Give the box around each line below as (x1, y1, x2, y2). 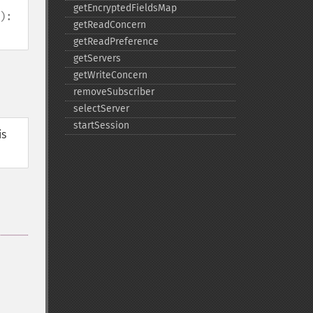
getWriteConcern (73, 69, 147, 81)
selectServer (73, 103, 129, 115)
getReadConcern (73, 19, 146, 31)
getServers (73, 52, 121, 64)
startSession (73, 119, 129, 131)
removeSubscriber (73, 86, 154, 98)
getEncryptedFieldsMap (73, 2, 177, 14)
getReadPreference (73, 36, 159, 48)
